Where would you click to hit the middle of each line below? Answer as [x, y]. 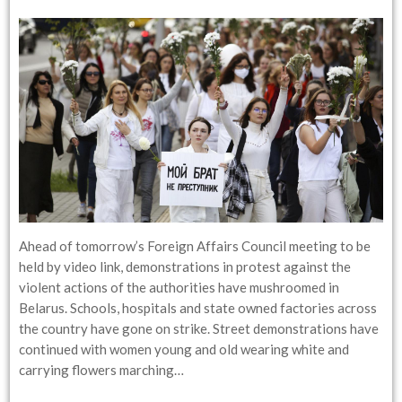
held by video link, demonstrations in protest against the [185, 267]
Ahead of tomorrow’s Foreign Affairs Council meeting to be [195, 246]
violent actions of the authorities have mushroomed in [179, 288]
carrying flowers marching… [102, 370]
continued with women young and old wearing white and [184, 350]
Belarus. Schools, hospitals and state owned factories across [198, 308]
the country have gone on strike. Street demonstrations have [199, 329]
